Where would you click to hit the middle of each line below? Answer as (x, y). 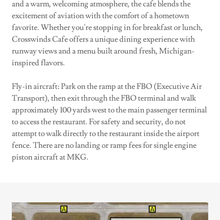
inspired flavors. (38, 63)
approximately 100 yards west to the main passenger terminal (109, 110)
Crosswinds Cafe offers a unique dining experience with (103, 39)
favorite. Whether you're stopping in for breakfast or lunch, (107, 27)
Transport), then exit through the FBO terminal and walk (104, 98)
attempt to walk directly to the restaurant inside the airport (106, 134)
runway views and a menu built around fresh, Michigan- (103, 51)
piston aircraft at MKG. (50, 157)
